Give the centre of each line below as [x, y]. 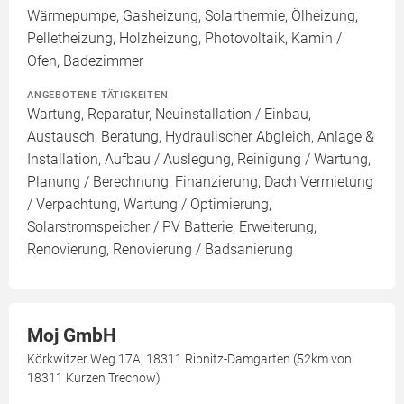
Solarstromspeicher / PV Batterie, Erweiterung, [172, 227]
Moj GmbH [72, 335]
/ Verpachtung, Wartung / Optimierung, [149, 204]
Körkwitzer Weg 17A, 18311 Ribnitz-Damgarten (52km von [189, 359]
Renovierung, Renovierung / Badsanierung [160, 249]
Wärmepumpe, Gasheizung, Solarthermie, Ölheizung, [193, 16]
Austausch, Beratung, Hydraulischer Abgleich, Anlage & [201, 137]
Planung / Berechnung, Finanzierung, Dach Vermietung [200, 182]
